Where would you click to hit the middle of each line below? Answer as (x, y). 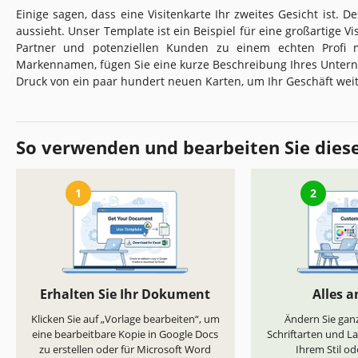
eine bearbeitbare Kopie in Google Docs (125, 334)
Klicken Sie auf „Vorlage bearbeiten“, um (125, 319)
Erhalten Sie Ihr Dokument (125, 294)
